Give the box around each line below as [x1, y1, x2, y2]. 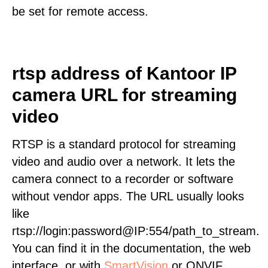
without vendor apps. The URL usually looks [12, 190, 244, 203]
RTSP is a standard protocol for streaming [12, 138, 236, 151]
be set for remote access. [12, 5, 148, 18]
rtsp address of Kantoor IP [12, 63, 236, 83]
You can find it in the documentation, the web [12, 242, 251, 255]
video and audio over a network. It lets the [12, 155, 235, 168]
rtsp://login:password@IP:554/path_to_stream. [12, 224, 260, 237]
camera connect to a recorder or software [12, 172, 233, 185]
